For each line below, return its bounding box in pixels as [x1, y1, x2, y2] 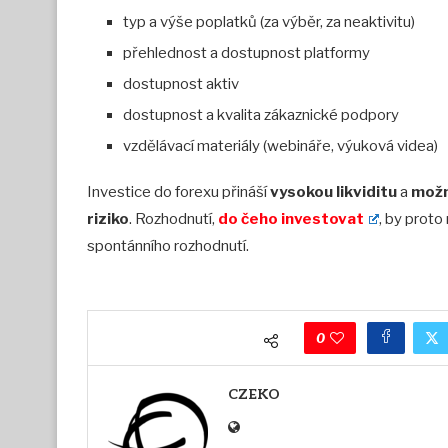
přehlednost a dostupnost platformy [123, 44, 370, 63]
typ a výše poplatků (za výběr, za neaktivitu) [123, 13, 415, 32]
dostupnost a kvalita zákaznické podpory [123, 106, 399, 125]
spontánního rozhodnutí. [87, 237, 249, 256]
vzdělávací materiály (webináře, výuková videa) [123, 137, 438, 156]
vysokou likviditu [270, 183, 397, 202]
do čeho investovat [218, 210, 364, 229]
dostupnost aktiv [123, 75, 239, 94]
